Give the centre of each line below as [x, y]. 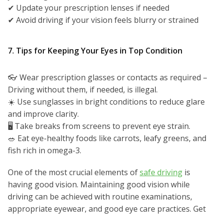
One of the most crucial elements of [74, 173]
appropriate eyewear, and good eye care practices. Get [107, 209]
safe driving [161, 173]
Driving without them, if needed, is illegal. [83, 90]
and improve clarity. [43, 114]
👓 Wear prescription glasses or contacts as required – [108, 78]
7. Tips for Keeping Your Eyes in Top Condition [95, 51]
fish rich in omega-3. [45, 151]
